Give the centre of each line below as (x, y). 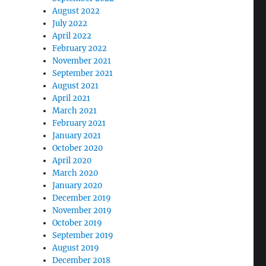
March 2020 (75, 173)
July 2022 (70, 23)
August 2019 (76, 248)
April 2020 (72, 161)
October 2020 (78, 148)
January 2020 (77, 186)
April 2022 (72, 36)
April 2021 (72, 98)
